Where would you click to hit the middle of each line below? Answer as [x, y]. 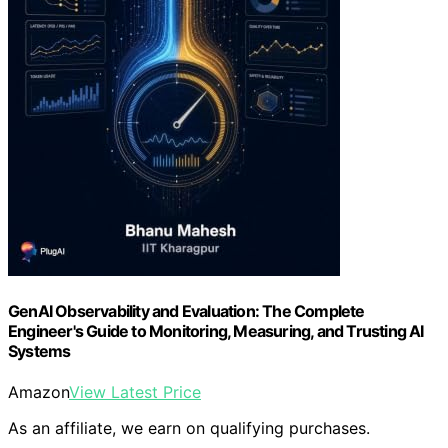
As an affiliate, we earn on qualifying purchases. [189, 428]
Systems [39, 351]
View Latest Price [135, 392]
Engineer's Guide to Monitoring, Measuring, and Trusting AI [216, 331]
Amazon [38, 392]
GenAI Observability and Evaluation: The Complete [186, 311]
